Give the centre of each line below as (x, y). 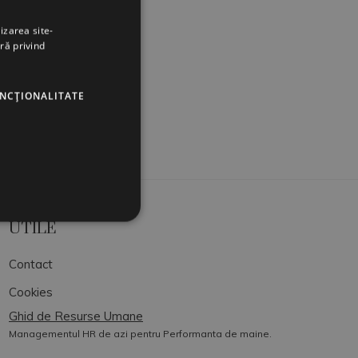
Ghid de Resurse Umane (76, 316)
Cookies (31, 292)
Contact (31, 264)
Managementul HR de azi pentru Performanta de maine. (140, 334)
